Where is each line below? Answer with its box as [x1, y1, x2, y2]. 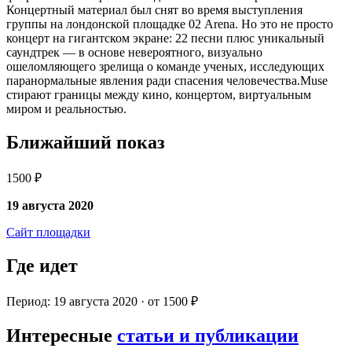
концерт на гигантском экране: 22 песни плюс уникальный [6, 31, 324, 46]
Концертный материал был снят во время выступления [6, 3, 302, 17]
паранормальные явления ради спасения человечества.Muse [6, 74, 328, 88]
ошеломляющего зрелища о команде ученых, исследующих [6, 60, 324, 74]
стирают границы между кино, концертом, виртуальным [6, 88, 311, 102]
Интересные [6, 324, 117, 346]
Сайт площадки [6, 225, 90, 240]
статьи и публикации [117, 324, 299, 346]
